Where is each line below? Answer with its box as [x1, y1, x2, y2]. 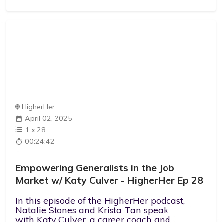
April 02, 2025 [25, 114, 73, 123]
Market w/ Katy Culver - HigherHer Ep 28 [15, 173, 204, 186]
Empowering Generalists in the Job [15, 161, 175, 174]
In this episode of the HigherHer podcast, [15, 195, 185, 207]
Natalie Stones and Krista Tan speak [15, 204, 169, 216]
